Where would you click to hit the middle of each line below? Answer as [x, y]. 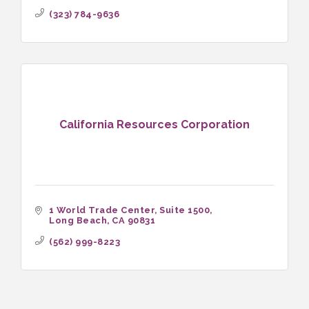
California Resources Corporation [154, 124]
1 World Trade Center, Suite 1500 [129, 210]
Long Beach [78, 221]
